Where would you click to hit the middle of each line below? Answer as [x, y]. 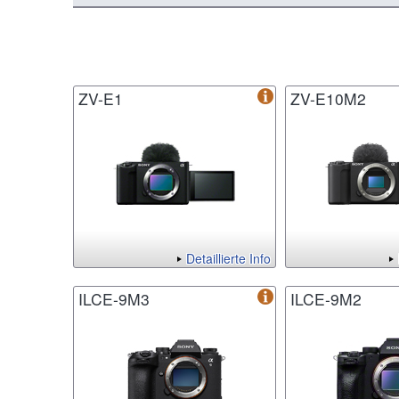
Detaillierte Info [228, 259]
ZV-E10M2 [328, 99]
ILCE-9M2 [326, 299]
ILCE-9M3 [114, 299]
